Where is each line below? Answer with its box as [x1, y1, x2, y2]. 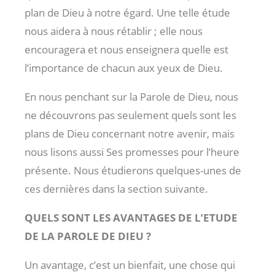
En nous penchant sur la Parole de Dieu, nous [25, 89, 238, 104]
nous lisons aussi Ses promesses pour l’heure [25, 144, 239, 159]
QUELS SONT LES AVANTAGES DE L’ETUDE [25, 210, 238, 225]
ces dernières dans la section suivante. [25, 181, 208, 196]
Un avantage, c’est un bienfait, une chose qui [25, 257, 235, 272]
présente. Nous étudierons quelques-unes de [25, 163, 241, 177]
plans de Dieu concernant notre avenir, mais [25, 126, 234, 141]
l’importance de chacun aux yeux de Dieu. [25, 60, 223, 75]
